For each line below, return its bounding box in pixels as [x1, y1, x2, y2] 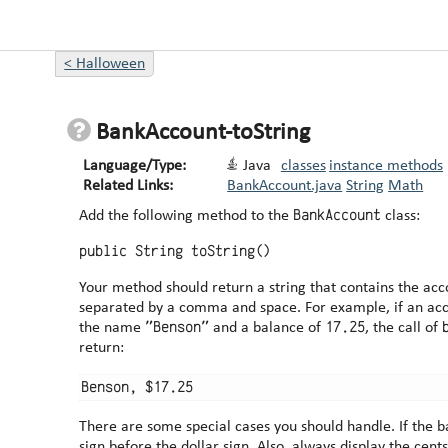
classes [280, 158, 326, 175]
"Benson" [145, 318, 210, 338]
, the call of [373, 320, 443, 337]
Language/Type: [83, 158, 187, 175]
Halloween [76, 56, 146, 72]
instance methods [328, 158, 443, 175]
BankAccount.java [227, 178, 343, 195]
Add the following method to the [79, 208, 294, 225]
